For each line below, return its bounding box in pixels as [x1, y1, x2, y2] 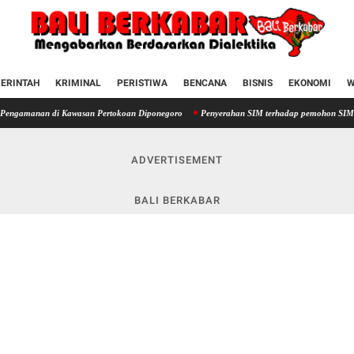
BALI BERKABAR [134, 194, 220, 206]
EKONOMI [288, 77, 331, 88]
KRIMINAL [55, 77, 101, 88]
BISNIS [243, 77, 273, 88]
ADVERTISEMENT [131, 153, 223, 166]
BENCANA [183, 77, 227, 88]
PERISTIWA [117, 77, 168, 88]
